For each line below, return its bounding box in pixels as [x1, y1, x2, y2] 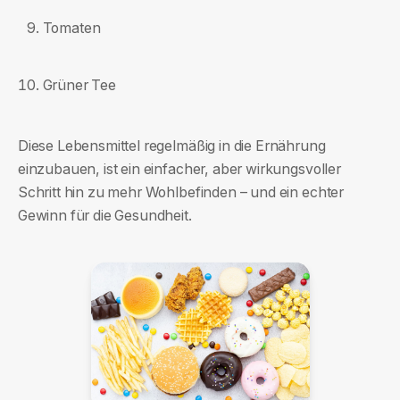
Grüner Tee [42, 76, 117, 94]
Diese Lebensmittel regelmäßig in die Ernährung [17, 137, 326, 154]
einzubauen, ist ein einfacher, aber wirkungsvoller [17, 160, 341, 178]
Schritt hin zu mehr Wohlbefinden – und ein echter [17, 183, 345, 201]
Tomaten [42, 19, 101, 37]
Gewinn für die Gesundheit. [17, 206, 192, 224]
